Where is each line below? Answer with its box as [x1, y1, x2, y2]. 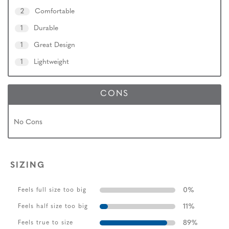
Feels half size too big [18, 203, 88, 210]
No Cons [14, 119, 42, 127]
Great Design [34, 42, 75, 49]
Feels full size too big [18, 187, 86, 193]
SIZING [10, 161, 45, 170]
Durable [34, 25, 58, 32]
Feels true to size [18, 219, 73, 226]
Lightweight [34, 59, 69, 66]
